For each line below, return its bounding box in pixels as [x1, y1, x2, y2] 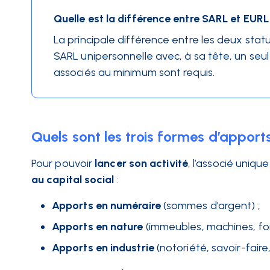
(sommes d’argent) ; [163, 199, 260, 212]
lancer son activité [95, 157, 188, 170]
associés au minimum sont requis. [54, 66, 217, 79]
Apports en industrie [52, 241, 154, 254]
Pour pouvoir [31, 157, 93, 170]
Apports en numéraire [52, 199, 161, 212]
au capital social [31, 173, 115, 186]
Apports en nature [52, 220, 143, 233]
